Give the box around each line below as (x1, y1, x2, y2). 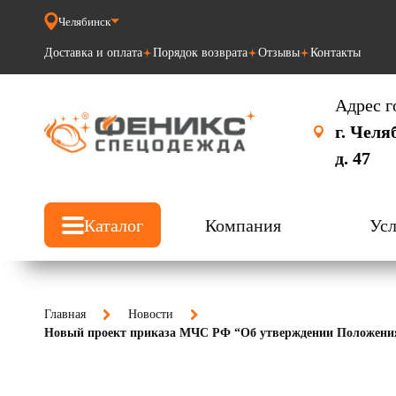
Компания (204, 215, 281, 235)
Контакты (310, 46, 361, 59)
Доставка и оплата (44, 46, 142, 59)
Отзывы (258, 46, 300, 59)
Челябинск (58, 14, 110, 28)
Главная (44, 308, 86, 321)
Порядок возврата (153, 46, 247, 59)
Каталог (84, 215, 143, 235)
